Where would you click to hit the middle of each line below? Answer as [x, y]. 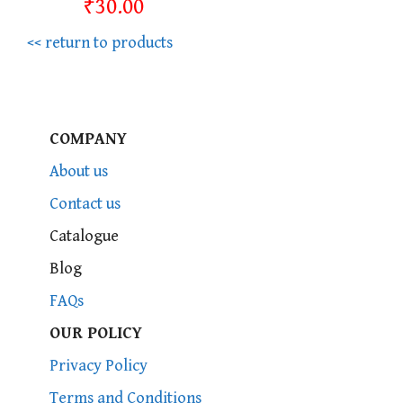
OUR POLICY [96, 334]
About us [79, 172]
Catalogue [84, 237]
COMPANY [88, 139]
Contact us [85, 204]
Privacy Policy [99, 366]
